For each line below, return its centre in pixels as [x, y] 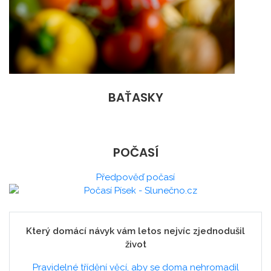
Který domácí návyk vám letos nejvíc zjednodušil [135, 231]
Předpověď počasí [135, 178]
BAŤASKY [135, 98]
